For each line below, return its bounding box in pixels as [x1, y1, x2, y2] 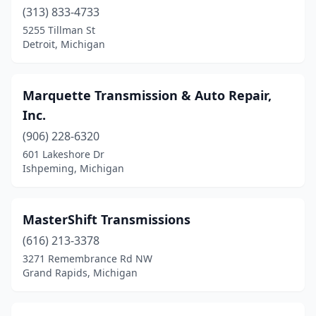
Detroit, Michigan [23, 37, 105, 51]
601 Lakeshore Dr [23, 147, 104, 161]
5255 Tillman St [23, 23, 95, 37]
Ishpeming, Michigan [23, 162, 124, 175]
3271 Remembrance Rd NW [23, 252, 152, 265]
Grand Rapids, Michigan [23, 266, 138, 279]
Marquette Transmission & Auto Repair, [23, 87, 272, 104]
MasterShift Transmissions [23, 211, 190, 228]
